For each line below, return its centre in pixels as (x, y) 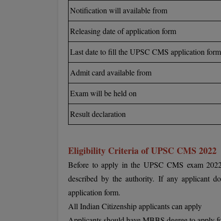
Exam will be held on (103, 93)
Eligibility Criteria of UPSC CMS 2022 (142, 150)
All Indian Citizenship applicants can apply (135, 206)
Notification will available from (119, 10)
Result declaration (98, 114)
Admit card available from (111, 72)
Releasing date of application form (123, 31)
